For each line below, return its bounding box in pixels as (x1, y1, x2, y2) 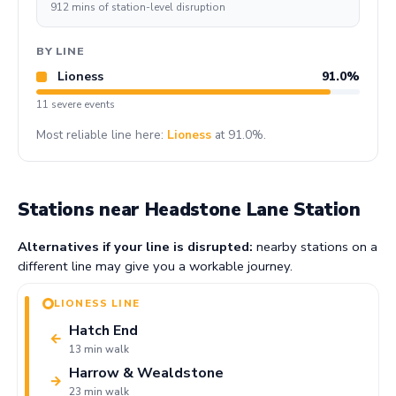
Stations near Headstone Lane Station (18, 196, 361, 222)
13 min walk (69, 342, 129, 357)
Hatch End (69, 321, 138, 341)
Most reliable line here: (36, 126, 167, 144)
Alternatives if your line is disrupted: (18, 237, 253, 255)
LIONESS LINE (54, 296, 140, 311)
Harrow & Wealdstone (69, 363, 224, 384)
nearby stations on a (253, 237, 377, 255)
